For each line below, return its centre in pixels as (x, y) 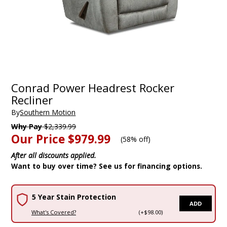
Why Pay (27, 126)
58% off (136, 139)
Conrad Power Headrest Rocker (93, 88)
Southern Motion (48, 112)
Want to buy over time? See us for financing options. (107, 166)
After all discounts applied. (54, 155)
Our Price (38, 139)
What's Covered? (53, 212)
